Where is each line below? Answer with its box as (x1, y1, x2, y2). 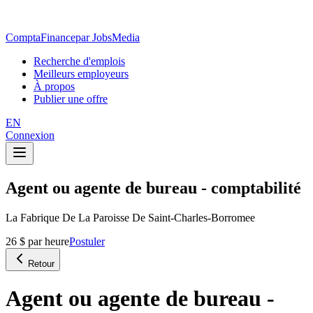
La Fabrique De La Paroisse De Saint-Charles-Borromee (6, 211, 255, 224)
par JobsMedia (75, 31, 140, 43)
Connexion (6, 129, 54, 141)
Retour (28, 258, 54, 269)
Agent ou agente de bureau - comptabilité (6, 178, 301, 197)
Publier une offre (34, 93, 108, 105)
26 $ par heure (6, 235, 69, 247)
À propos (34, 80, 75, 92)
